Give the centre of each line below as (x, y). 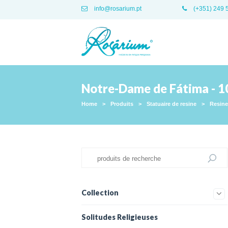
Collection (100, 193)
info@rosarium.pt (117, 9)
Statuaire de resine (172, 104)
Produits (122, 104)
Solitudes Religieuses (120, 217)
